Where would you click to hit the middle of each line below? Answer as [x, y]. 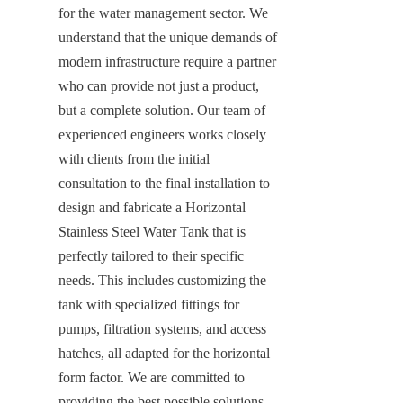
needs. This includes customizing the [162, 280]
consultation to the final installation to [164, 183]
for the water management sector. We [163, 13]
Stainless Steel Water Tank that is [152, 231]
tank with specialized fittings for [149, 304]
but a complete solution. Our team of [162, 110]
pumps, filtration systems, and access [162, 328]
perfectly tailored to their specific [151, 255]
